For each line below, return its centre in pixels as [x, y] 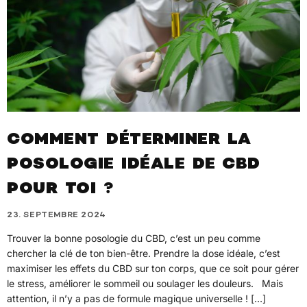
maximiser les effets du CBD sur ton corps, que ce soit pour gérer [153, 268]
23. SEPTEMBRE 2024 [57, 215]
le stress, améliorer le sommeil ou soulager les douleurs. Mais [145, 283]
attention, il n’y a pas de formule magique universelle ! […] [136, 298]
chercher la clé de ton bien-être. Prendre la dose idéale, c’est [144, 253]
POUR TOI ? [60, 190]
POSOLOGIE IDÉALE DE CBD [134, 165]
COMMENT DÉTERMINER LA [129, 140]
